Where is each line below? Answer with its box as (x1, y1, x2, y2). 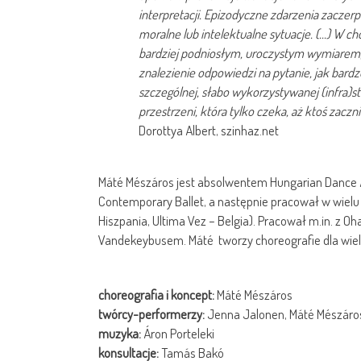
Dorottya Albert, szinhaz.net (139, 122, 279, 139)
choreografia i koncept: (98, 286, 214, 304)
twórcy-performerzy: (98, 305, 205, 323)
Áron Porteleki (141, 325, 214, 342)
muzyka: (98, 325, 141, 342)
